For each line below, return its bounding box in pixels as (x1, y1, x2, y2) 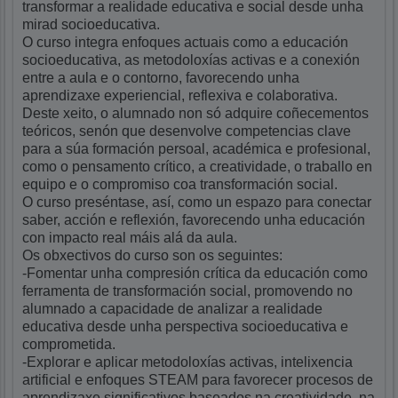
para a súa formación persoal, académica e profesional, (22, 140, 371, 156)
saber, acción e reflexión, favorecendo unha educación (22, 211, 366, 227)
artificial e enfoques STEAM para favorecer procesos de (22, 371, 374, 387)
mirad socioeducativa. (22, 16, 161, 32)
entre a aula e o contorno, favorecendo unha (22, 69, 300, 85)
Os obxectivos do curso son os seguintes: (22, 247, 283, 263)
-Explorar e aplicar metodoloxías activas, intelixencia (22, 354, 354, 370)
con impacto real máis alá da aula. (22, 229, 238, 245)
